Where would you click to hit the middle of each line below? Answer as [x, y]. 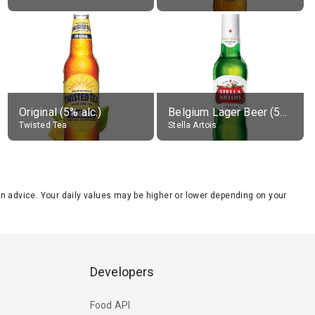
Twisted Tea [43, 125]
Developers [122, 272]
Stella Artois [193, 125]
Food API [110, 305]
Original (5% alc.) [60, 112]
